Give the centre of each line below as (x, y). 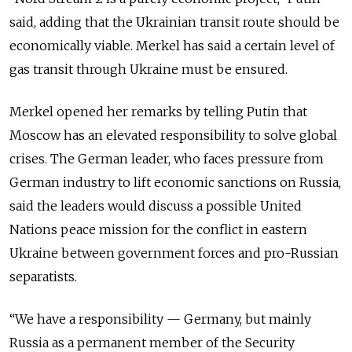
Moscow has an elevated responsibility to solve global (173, 136)
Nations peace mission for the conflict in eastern (158, 230)
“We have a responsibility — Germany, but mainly (160, 319)
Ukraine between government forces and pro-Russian (174, 253)
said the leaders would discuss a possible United (156, 206)
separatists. (43, 277)
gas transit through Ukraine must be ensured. (148, 70)
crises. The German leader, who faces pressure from (167, 159)
